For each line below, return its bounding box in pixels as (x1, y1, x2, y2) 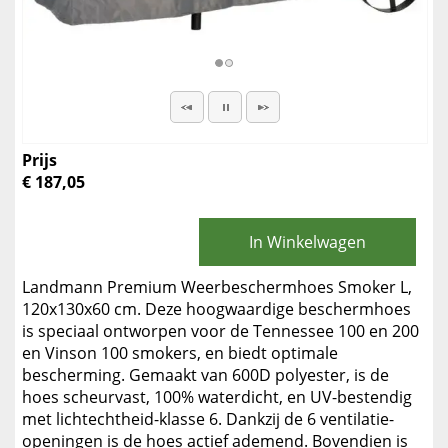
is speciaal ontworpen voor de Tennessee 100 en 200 (22, 320, 419, 342)
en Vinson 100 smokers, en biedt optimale (22, 342, 338, 364)
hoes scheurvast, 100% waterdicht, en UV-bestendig (22, 386, 412, 408)
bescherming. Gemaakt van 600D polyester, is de (22, 364, 389, 386)
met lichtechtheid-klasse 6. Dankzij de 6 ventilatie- (22, 408, 394, 430)
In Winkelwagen (249, 231, 366, 253)
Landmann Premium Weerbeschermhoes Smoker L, (22, 276, 412, 298)
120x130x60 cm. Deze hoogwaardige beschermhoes (22, 298, 411, 320)
